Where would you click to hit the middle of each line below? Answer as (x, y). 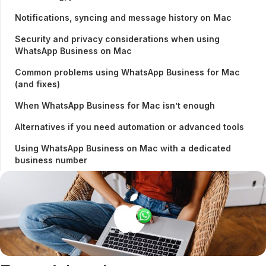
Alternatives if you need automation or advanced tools (129, 127)
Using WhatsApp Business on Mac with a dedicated (123, 148)
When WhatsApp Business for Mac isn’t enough (115, 106)
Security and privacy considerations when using (117, 39)
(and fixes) (37, 84)
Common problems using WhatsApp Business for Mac (127, 72)
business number (51, 160)
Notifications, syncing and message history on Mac (123, 18)
